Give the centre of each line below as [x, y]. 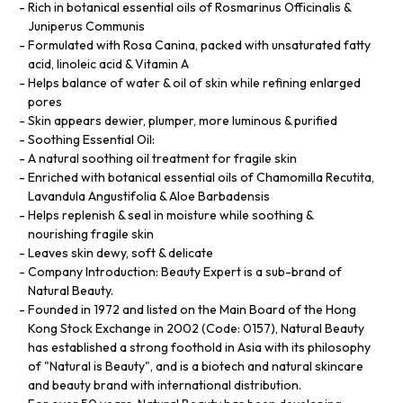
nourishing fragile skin [91, 233]
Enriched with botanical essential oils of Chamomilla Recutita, [201, 177]
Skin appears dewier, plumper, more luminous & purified [183, 120]
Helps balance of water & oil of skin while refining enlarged [194, 82]
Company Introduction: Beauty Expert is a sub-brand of [185, 271]
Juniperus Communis [86, 26]
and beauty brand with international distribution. [165, 385]
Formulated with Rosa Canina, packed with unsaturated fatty [199, 45]
